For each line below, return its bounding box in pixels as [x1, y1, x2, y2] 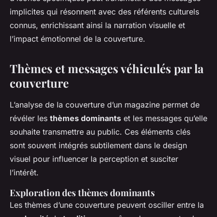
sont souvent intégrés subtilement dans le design [10, 140, 187, 151]
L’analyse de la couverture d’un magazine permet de [10, 100, 200, 110]
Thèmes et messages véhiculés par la [10, 61, 203, 77]
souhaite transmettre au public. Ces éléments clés [10, 127, 190, 137]
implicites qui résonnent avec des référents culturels [10, 7, 199, 17]
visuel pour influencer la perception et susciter [10, 154, 178, 164]
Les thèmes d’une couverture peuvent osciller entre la [10, 200, 204, 210]
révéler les [10, 113, 50, 124]
